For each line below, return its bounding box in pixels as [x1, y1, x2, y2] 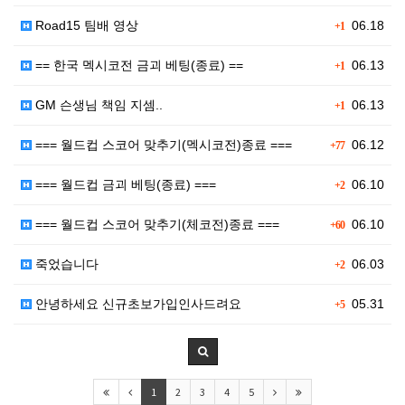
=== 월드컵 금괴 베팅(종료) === [32, 177, 216, 192]
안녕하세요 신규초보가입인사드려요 [32, 297, 241, 311]
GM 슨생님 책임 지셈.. [32, 98, 163, 112]
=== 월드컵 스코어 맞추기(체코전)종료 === [32, 217, 279, 231]
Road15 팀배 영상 [32, 18, 138, 33]
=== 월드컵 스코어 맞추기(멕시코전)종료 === [32, 137, 292, 152]
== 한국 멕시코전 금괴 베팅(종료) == [32, 58, 243, 72]
